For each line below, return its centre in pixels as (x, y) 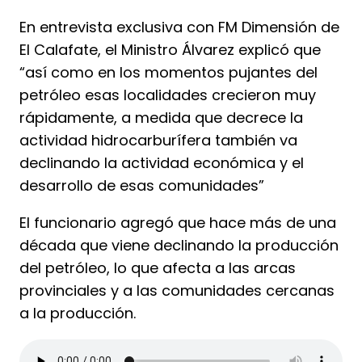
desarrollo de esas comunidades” (142, 185)
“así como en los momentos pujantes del (168, 72)
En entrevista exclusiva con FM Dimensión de (179, 27)
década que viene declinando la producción (179, 245)
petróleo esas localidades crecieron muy (168, 95)
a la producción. (78, 313)
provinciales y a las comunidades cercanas (177, 290)
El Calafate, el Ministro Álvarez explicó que (170, 49)
